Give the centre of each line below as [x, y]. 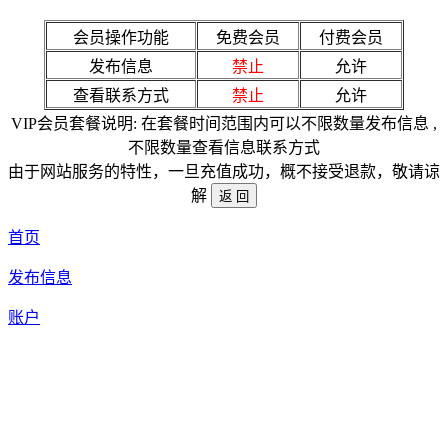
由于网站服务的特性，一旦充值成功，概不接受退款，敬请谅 [224, 172]
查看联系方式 [121, 96]
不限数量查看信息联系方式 [224, 148]
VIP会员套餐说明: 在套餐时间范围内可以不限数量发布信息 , [224, 124]
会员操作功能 [121, 38]
